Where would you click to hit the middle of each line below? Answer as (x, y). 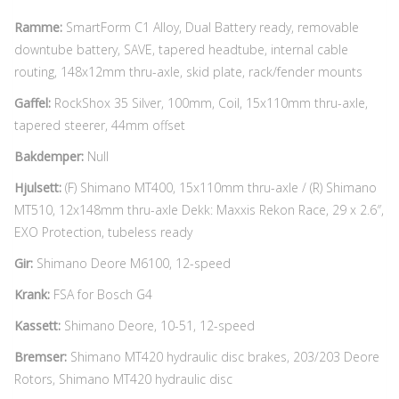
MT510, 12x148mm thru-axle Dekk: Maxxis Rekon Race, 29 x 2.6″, (199, 209)
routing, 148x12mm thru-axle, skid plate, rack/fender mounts (188, 71)
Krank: (34, 294)
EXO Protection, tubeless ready (103, 232)
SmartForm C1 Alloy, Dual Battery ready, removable (211, 27)
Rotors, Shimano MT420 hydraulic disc (123, 379)
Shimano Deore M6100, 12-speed (132, 263)
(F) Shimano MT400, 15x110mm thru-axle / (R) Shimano (219, 187)
